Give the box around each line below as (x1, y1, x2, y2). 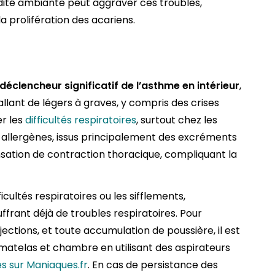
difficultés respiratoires (25, 113, 136, 128)
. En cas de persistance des (88, 258, 218, 273)
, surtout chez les (136, 113, 217, 128)
